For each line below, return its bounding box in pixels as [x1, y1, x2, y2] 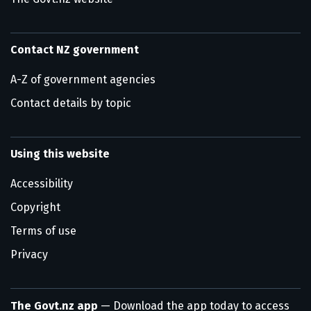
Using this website [10, 147, 110, 160]
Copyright [10, 201, 60, 214]
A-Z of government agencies [10, 73, 155, 86]
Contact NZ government [10, 43, 139, 56]
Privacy [10, 248, 48, 261]
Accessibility [10, 177, 73, 190]
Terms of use [10, 224, 76, 237]
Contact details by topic [10, 96, 131, 110]
